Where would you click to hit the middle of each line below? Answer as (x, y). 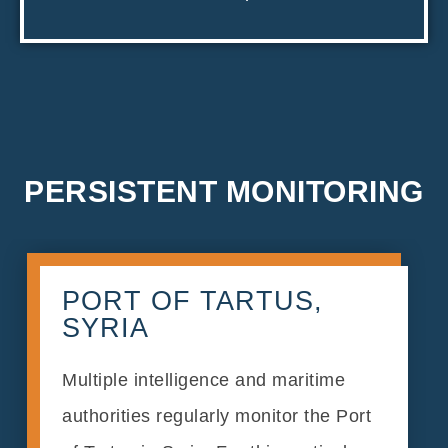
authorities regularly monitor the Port (217, 416)
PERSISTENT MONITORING (224, 191)
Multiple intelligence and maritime (204, 380)
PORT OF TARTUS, (193, 301)
